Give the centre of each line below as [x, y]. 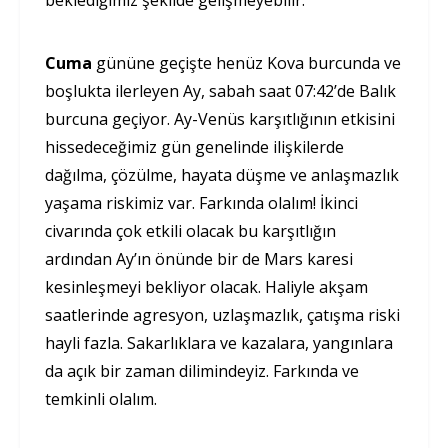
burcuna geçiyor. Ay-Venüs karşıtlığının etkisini [220, 119]
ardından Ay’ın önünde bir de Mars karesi [199, 259]
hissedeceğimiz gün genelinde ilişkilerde [194, 147]
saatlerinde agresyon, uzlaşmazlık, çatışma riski [222, 315]
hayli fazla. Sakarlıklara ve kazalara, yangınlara [219, 343]
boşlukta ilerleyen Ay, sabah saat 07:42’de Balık [220, 91]
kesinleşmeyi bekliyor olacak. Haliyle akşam [206, 287]
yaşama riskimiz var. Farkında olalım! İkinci [201, 203]
